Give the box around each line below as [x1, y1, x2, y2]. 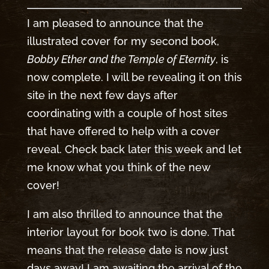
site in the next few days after [26, 88, 178, 101]
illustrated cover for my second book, [26, 34, 219, 47]
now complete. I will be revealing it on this [26, 70, 242, 83]
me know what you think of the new [26, 160, 210, 174]
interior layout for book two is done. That [26, 225, 235, 238]
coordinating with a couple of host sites [26, 106, 228, 119]
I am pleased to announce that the [26, 16, 204, 29]
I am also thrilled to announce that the [26, 207, 223, 220]
